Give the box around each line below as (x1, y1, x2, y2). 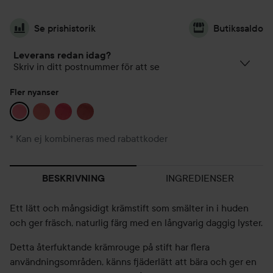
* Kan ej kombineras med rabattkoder (10, 132, 168, 144)
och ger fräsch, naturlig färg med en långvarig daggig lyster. (10, 216, 263, 229)
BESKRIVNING (41, 172, 105, 184)
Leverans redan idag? (13, 49, 111, 61)
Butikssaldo (213, 22, 263, 34)
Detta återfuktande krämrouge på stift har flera (10, 241, 210, 253)
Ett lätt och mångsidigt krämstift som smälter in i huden (10, 202, 249, 214)
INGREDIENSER (166, 172, 234, 184)
